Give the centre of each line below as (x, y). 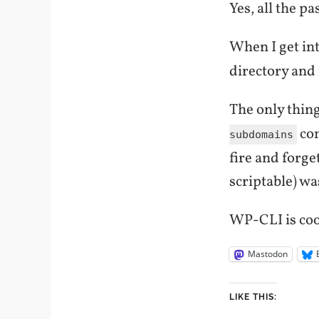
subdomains (261, 135)
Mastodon (268, 254)
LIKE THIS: (253, 297)
